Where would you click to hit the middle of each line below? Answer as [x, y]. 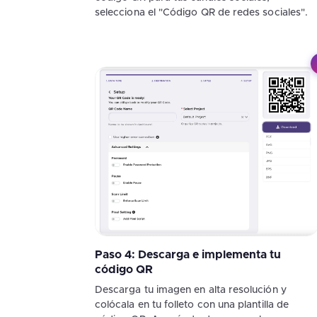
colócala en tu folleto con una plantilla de [192, 305]
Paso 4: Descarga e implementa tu [188, 255]
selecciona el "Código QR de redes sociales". [202, 12]
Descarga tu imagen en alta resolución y [191, 290]
